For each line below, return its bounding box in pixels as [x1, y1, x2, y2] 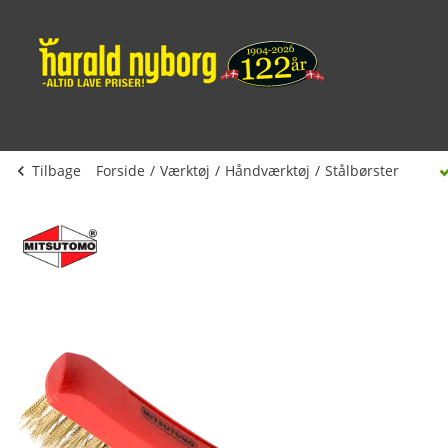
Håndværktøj [225, 161, 310, 180]
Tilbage [32, 161, 81, 180]
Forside [96, 161, 145, 180]
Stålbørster [325, 161, 399, 180]
